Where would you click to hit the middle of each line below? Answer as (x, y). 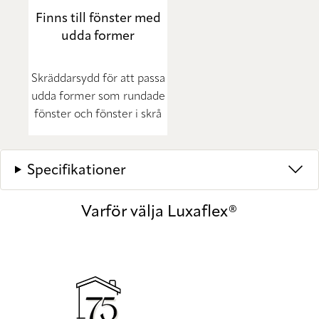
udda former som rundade (98, 96)
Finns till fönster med (98, 19)
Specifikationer (76, 171)
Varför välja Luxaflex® (159, 213)
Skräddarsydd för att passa (98, 79)
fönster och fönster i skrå (98, 114)
